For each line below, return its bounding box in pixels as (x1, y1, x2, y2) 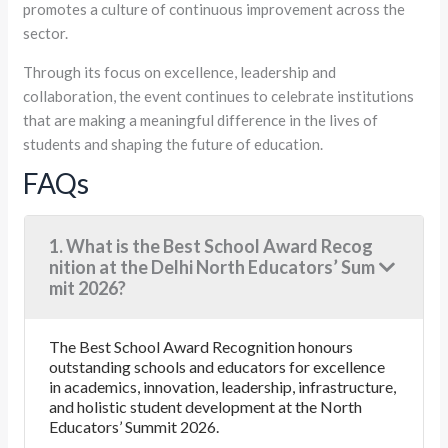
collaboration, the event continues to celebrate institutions (23, 87, 415, 106)
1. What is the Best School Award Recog (49, 235, 373, 258)
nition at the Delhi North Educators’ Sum (49, 256, 375, 279)
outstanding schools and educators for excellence (49, 357, 385, 377)
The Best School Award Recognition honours (49, 337, 353, 357)
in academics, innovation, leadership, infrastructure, (49, 377, 396, 397)
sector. (23, 24, 69, 43)
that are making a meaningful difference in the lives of (23, 111, 379, 130)
